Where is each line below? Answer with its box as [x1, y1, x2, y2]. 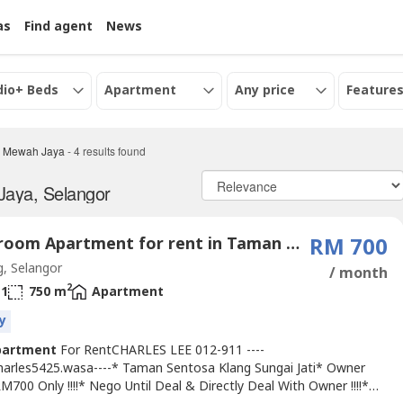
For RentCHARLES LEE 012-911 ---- [57, 340, 265, 360]
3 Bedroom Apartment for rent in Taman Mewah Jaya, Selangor [286, 231, 300, 256]
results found [80, 143, 146, 158]
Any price [234, 81, 295, 100]
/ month [329, 262, 389, 284]
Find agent [24, 17, 93, 36]
